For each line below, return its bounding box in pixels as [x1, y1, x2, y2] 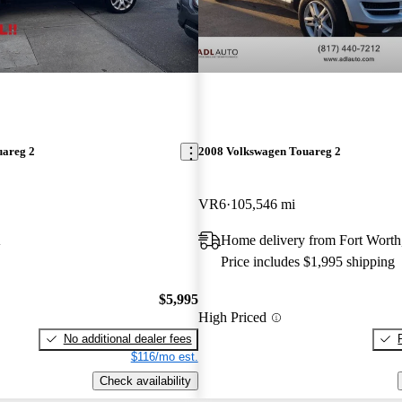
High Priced [197, 310, 267, 326]
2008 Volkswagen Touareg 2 [197, 144, 341, 159]
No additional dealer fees [63, 331, 192, 345]
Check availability [99, 373, 191, 388]
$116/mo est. [130, 349, 198, 363]
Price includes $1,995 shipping [220, 254, 395, 270]
